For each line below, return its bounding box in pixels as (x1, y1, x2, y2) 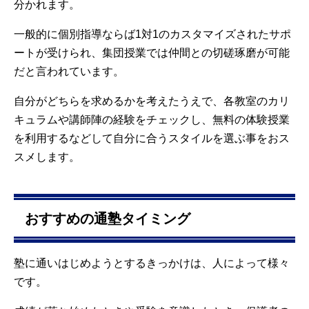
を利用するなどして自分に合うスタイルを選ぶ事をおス (14, 132, 290, 144)
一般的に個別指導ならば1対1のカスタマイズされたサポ (14, 28, 291, 40)
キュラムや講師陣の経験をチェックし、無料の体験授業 (14, 113, 290, 126)
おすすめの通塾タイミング (25, 210, 190, 226)
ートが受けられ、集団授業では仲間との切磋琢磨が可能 (14, 46, 290, 59)
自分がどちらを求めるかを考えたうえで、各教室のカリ (14, 94, 290, 107)
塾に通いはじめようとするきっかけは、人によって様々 (14, 257, 290, 270)
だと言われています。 (14, 65, 124, 77)
